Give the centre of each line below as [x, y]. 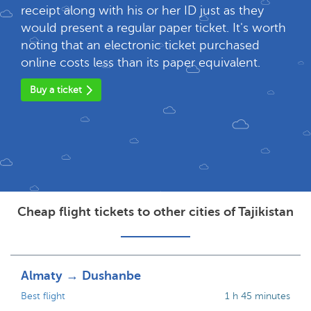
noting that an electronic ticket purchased [140, 45]
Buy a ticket [56, 90]
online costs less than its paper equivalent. [141, 62]
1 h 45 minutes [257, 296]
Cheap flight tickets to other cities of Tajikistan [155, 212]
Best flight [43, 296]
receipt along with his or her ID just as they [142, 10]
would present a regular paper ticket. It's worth [153, 28]
